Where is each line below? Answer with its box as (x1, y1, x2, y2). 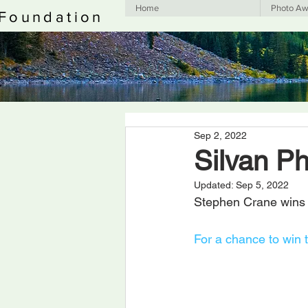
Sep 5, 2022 (236, 179, 289, 191)
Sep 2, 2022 (194, 129, 247, 141)
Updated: (194, 179, 236, 191)
